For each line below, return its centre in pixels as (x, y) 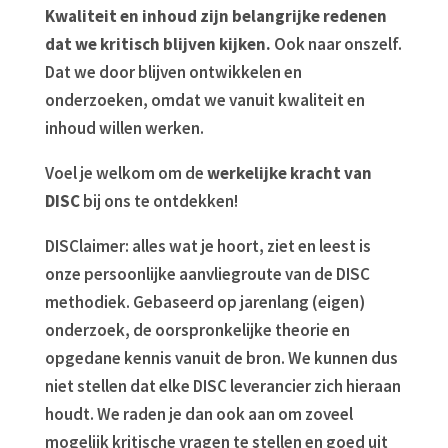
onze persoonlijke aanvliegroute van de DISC (207, 274)
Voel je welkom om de (125, 173)
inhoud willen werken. (124, 128)
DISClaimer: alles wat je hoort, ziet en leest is (207, 246)
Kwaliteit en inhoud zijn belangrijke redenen (215, 16)
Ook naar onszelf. (336, 44)
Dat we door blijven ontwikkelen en (173, 72)
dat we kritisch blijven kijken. (157, 44)
